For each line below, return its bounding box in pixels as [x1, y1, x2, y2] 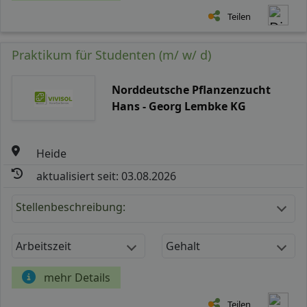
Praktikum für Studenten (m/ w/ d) [12, 46, 211, 63]
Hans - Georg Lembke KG [111, 98, 246, 114]
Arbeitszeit [16, 238, 71, 254]
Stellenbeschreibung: [16, 199, 125, 214]
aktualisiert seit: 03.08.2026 [36, 168, 177, 184]
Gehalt [166, 238, 200, 254]
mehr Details [44, 269, 110, 285]
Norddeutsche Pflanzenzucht [111, 82, 271, 97]
